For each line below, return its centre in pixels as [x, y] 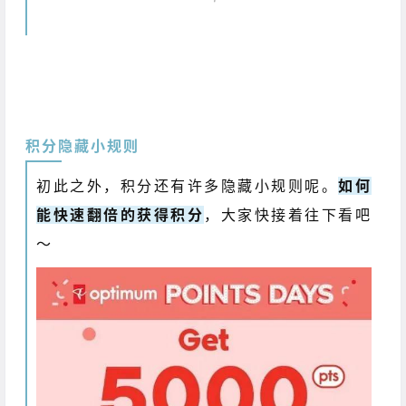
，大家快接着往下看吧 [288, 215]
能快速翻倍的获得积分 [121, 215]
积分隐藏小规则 [83, 146]
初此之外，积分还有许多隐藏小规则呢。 [188, 186]
